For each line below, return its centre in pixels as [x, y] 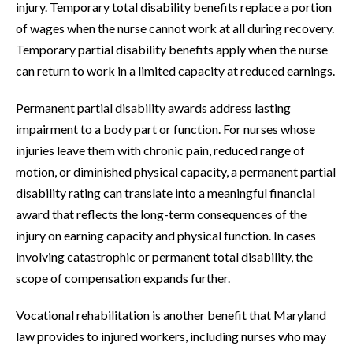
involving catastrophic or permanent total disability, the [164, 257]
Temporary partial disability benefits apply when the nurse [172, 50]
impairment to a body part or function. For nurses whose [165, 129]
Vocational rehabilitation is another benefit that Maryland [171, 315]
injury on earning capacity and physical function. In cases [166, 236]
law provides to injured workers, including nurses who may [171, 336]
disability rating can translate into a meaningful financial [165, 193]
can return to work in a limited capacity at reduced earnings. [175, 71]
